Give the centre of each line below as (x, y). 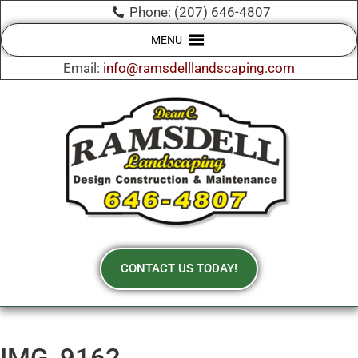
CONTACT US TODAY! (179, 268)
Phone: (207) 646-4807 (200, 12)
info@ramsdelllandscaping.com (199, 68)
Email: (83, 68)
